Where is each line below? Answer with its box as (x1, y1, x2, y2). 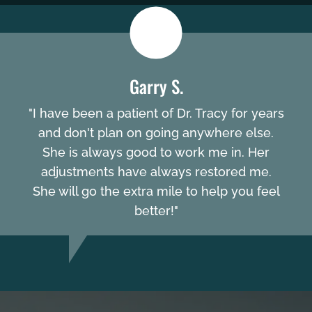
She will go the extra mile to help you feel (32, 184, 280, 199)
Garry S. (129, 73, 183, 100)
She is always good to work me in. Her (42, 145, 270, 160)
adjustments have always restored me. (40, 164, 272, 180)
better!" (134, 203, 178, 219)
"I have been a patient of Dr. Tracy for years (28, 106, 284, 121)
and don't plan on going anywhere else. (38, 125, 274, 141)
